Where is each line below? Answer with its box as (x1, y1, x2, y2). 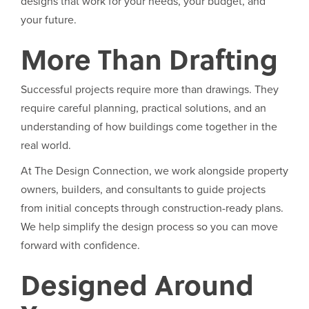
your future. (21, 13, 77, 27)
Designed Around (21, 264, 254, 304)
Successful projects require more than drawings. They (21, 83, 279, 97)
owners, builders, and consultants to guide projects (21, 183, 266, 197)
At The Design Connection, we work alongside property (21, 164, 288, 178)
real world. (21, 139, 71, 152)
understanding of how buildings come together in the (21, 120, 277, 134)
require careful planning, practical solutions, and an (21, 101, 266, 115)
